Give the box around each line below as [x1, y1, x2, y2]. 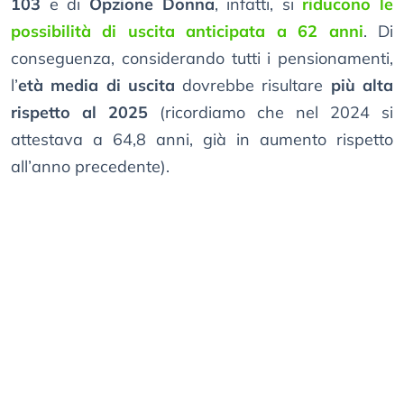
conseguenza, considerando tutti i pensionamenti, [11, 48, 393, 69]
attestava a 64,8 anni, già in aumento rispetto [11, 129, 393, 151]
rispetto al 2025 [11, 102, 148, 124]
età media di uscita [18, 75, 175, 96]
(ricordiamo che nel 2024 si [148, 102, 393, 124]
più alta [330, 75, 394, 96]
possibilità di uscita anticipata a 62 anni [11, 21, 363, 42]
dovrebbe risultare [174, 75, 331, 96]
